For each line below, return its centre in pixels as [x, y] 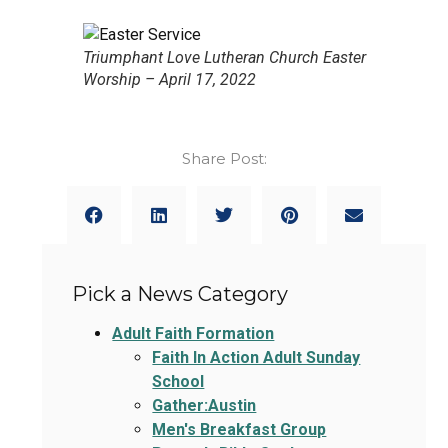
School [178, 381]
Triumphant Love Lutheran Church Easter [224, 58]
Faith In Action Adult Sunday [256, 357]
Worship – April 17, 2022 [169, 80]
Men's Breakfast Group [239, 429]
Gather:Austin [204, 405]
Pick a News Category [180, 293]
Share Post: [224, 159]
